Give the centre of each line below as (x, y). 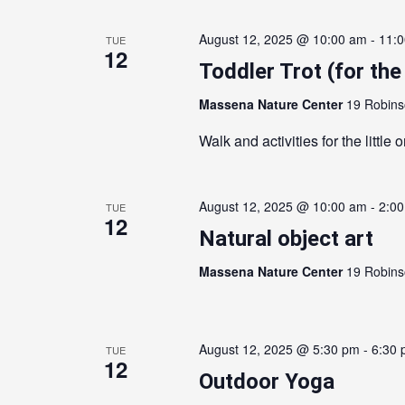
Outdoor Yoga (266, 381)
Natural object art (286, 239)
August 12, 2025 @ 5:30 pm (279, 349)
